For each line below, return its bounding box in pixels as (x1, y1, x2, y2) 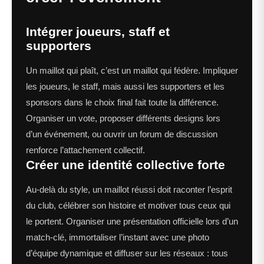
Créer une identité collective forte (26, 158, 225, 172)
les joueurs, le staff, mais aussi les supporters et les (26, 81, 225, 92)
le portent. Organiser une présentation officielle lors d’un (26, 216, 238, 227)
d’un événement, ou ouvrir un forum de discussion (26, 129, 217, 140)
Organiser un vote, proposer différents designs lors (26, 113, 220, 124)
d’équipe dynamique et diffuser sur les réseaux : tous (26, 248, 228, 259)
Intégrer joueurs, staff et (26, 25, 170, 39)
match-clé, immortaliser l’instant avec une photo (26, 232, 209, 243)
